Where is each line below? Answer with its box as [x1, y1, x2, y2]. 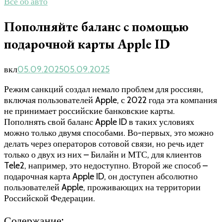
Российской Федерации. [4, 192, 95, 204]
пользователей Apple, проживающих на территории [4, 181, 201, 193]
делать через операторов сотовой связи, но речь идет [4, 138, 204, 149]
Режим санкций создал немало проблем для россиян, [4, 83, 203, 95]
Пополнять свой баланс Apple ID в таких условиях [4, 116, 194, 127]
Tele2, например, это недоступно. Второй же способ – [4, 160, 208, 171]
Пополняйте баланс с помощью [4, 18, 188, 36]
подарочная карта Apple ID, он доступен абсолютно [4, 170, 198, 182]
